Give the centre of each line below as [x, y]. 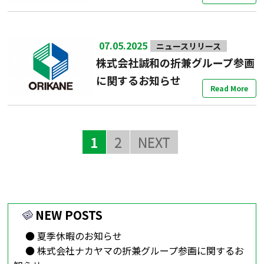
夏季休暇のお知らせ [79, 236]
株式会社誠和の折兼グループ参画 [176, 62]
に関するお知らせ [139, 80]
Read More [229, 88]
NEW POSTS [69, 215]
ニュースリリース [189, 46]
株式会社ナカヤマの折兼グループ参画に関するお [140, 251]
